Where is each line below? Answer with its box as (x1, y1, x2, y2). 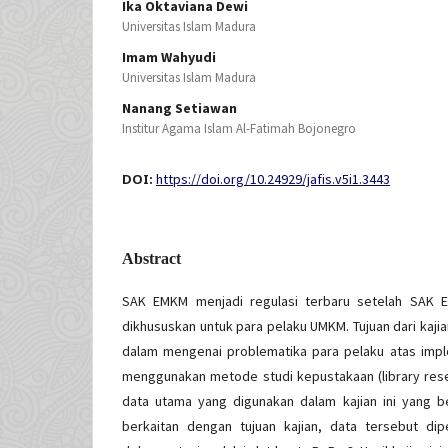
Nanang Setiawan (122, 99, 237, 118)
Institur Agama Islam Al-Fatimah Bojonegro (122, 120, 356, 138)
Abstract (122, 250, 181, 268)
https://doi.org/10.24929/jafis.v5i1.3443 (156, 170, 390, 189)
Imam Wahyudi (122, 48, 216, 67)
